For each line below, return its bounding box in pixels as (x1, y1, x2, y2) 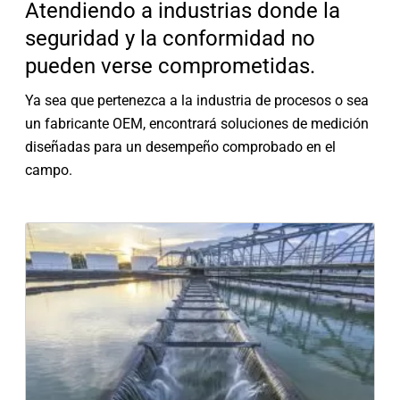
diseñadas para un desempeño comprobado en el (25, 137, 337, 155)
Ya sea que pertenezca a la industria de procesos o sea (25, 91, 370, 109)
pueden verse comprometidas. (25, 53, 316, 79)
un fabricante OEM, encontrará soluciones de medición (25, 114, 370, 132)
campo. (25, 161, 73, 179)
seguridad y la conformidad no (25, 25, 316, 51)
